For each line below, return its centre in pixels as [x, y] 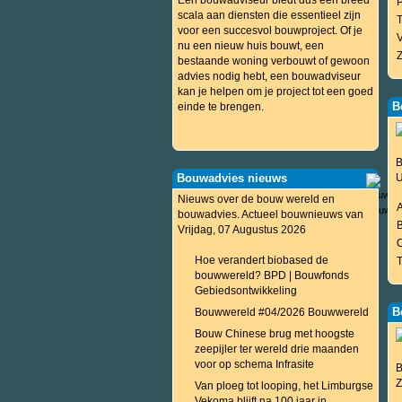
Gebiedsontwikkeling [246, 291]
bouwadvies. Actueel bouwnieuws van [271, 214]
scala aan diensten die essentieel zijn [269, 15]
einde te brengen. [221, 107]
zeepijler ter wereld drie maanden [277, 349]
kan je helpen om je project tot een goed [275, 92]
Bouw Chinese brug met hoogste [275, 334]
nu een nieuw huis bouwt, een [251, 46]
